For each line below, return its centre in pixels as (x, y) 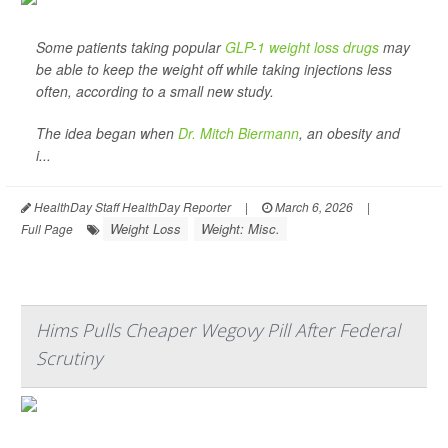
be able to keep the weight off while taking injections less (214, 69)
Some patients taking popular (130, 47)
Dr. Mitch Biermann (238, 133)
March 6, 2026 (312, 206)
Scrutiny (69, 358)
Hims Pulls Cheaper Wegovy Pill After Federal (218, 330)
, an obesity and (349, 133)
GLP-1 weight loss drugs (302, 47)
